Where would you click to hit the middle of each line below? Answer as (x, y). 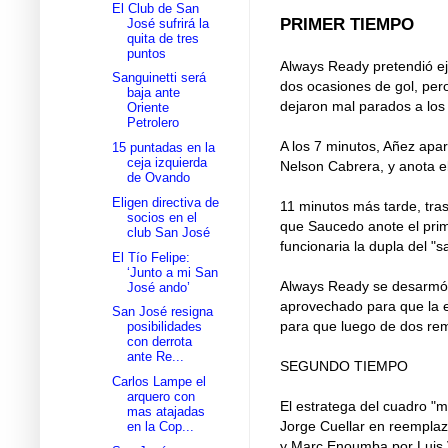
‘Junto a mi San (173, 272)
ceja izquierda (167, 163)
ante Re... (156, 357)
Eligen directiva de (166, 202)
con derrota (160, 342)
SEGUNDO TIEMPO (344, 365)
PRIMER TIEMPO (347, 24)
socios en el (162, 217)
